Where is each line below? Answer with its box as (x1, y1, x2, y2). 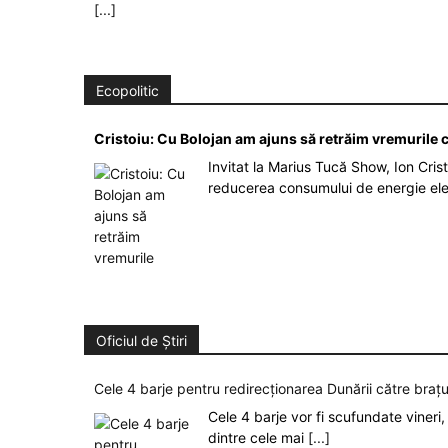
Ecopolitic (96, 81, 159, 99)
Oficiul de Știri (96, 331, 187, 349)
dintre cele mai (208, 428, 308, 446)
